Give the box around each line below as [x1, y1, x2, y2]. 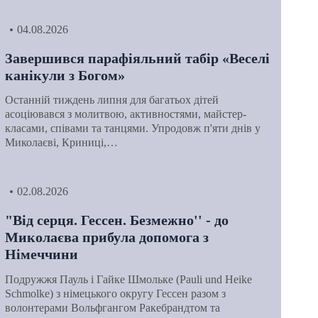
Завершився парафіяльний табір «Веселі [4, 50, 270, 66]
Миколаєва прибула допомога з [4, 229, 209, 246]
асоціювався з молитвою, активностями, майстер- [4, 108, 246, 121]
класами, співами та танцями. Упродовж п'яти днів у [4, 122, 261, 135]
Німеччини [4, 246, 78, 263]
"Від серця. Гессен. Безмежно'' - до [4, 212, 229, 229]
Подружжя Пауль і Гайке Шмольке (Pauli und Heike [4, 273, 252, 285]
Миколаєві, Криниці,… [4, 136, 118, 149]
